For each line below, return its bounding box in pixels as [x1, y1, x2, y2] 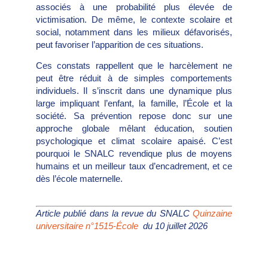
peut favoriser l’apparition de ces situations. [36, 39, 203, 50]
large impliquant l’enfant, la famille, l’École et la [36, 98, 232, 109]
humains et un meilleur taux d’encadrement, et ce [36, 161, 232, 172]
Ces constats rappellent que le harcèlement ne [36, 60, 232, 71]
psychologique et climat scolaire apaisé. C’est [36, 136, 232, 147]
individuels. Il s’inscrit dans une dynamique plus [36, 86, 232, 96]
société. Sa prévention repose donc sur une [36, 111, 232, 121]
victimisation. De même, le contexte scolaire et [36, 14, 232, 25]
